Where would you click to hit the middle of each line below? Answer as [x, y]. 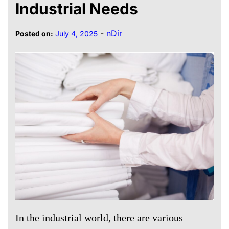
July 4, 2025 [76, 34]
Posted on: [34, 34]
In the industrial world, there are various [99, 218]
